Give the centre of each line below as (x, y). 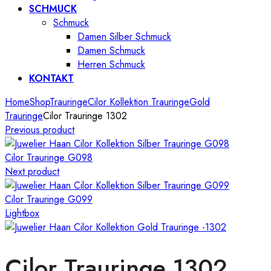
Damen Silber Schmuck (124, 37)
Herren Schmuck (111, 64)
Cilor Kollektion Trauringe (139, 102)
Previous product (40, 130)
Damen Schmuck (111, 51)
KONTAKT (51, 78)
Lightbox (22, 213)
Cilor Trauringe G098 (49, 158)
